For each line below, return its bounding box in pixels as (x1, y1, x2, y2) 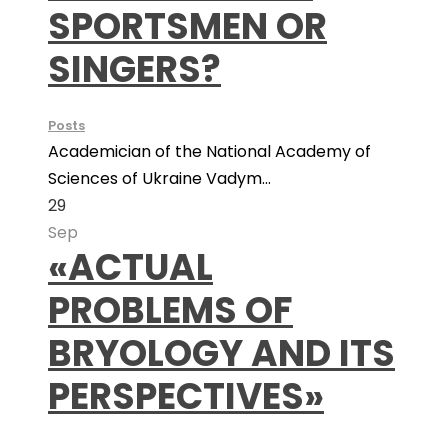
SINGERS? (48, 44, 221, 95)
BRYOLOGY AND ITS (48, 328, 395, 379)
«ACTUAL (48, 242, 213, 293)
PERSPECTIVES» (48, 371, 324, 422)
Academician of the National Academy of (48, 140, 371, 163)
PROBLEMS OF (48, 285, 293, 336)
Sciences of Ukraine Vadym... (48, 167, 271, 190)
